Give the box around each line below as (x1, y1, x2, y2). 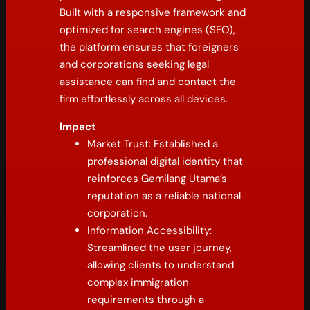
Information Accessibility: (87, 223, 212, 237)
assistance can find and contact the (60, 74, 237, 89)
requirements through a (87, 292, 205, 307)
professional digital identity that (87, 154, 244, 168)
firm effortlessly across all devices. (60, 91, 228, 106)
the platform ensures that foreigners (60, 39, 239, 54)
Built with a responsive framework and (60, 5, 246, 19)
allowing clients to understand (87, 257, 235, 272)
